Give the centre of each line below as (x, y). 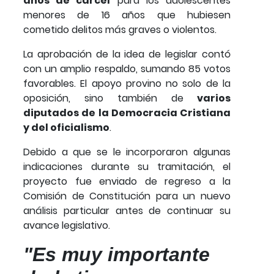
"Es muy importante (117, 254)
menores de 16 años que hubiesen (127, 15)
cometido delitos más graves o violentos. (120, 29)
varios (207, 98)
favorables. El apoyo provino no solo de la (127, 83)
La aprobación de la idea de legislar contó (127, 54)
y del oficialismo (66, 127)
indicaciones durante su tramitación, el (127, 166)
